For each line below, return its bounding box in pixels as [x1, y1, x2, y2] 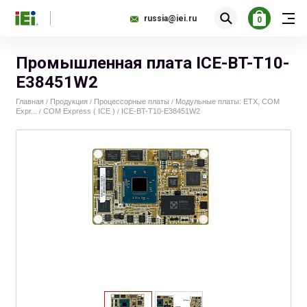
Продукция [50, 97, 88, 106]
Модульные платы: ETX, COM [175, 97, 280, 106]
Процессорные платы [94, 97, 169, 106]
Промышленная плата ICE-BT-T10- [16, 53, 289, 73]
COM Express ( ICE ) [43, 107, 115, 115]
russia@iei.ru [144, 13, 197, 23]
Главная [16, 97, 44, 106]
